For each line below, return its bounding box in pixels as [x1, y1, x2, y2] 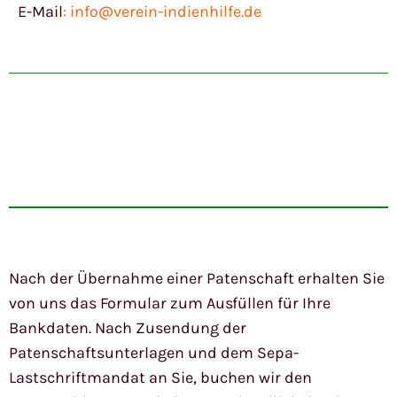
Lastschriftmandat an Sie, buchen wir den [9, 368, 312, 388]
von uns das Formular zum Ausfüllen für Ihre [9, 293, 331, 314]
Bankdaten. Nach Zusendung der [9, 318, 246, 339]
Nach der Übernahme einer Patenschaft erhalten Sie [9, 269, 385, 289]
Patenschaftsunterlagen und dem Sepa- [9, 343, 299, 363]
